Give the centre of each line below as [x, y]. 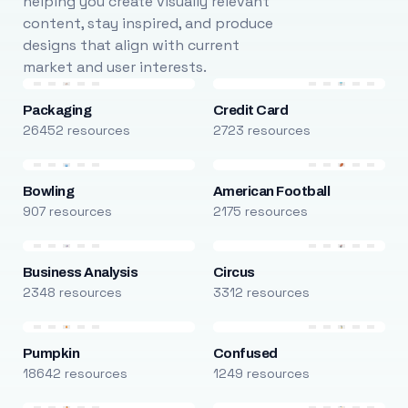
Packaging [57, 110]
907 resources [67, 211]
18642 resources [75, 373]
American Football [271, 191]
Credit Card [250, 110]
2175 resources [260, 211]
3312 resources [261, 292]
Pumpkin [51, 353]
